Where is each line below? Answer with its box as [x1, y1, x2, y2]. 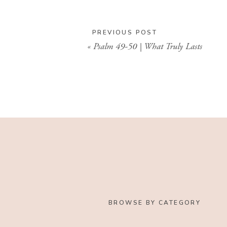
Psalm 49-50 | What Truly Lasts [93, 41, 202, 52]
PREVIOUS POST [92, 28, 158, 36]
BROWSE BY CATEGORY [108, 199, 201, 207]
